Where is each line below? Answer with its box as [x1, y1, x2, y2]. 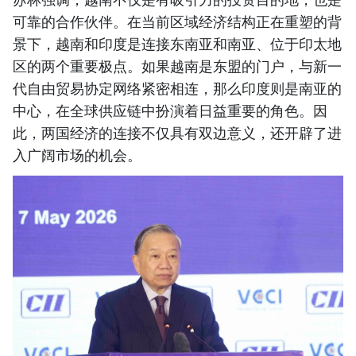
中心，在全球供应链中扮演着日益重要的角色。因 [13, 100, 327, 120]
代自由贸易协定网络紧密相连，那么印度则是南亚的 [13, 78, 342, 98]
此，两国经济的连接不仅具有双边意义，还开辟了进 [13, 122, 342, 142]
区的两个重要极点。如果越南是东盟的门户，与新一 [13, 56, 342, 75]
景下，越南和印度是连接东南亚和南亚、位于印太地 [13, 33, 342, 53]
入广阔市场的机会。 [13, 145, 141, 164]
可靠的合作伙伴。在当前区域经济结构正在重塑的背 [13, 11, 342, 31]
